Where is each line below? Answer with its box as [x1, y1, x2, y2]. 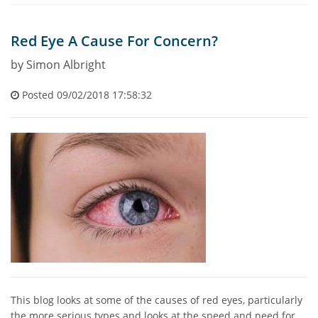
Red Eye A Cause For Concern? [11, 31, 218, 50]
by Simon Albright [11, 56, 106, 72]
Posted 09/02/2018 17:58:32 [19, 87, 152, 102]
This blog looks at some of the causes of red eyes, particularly [11, 292, 302, 307]
